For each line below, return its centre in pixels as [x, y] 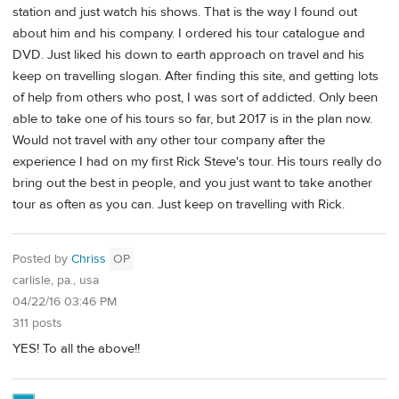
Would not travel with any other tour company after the [169, 140]
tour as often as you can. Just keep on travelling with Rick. [179, 204]
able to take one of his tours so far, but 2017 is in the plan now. [192, 118]
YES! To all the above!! [76, 348]
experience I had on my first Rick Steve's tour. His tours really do [197, 161]
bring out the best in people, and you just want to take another [192, 183]
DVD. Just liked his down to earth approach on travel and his [188, 54]
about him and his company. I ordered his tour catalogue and [189, 33]
